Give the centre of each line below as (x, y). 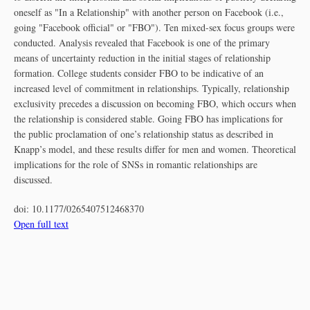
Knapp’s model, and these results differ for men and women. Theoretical (155, 149)
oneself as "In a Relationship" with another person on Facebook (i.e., (149, 12)
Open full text (41, 224)
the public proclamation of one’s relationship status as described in (144, 134)
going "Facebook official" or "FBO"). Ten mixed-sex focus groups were (154, 27)
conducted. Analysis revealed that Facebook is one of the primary (142, 43)
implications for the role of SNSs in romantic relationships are (136, 164)
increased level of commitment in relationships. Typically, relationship (152, 88)
